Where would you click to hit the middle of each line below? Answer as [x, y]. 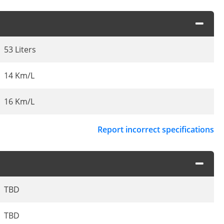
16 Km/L [19, 102]
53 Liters [20, 50]
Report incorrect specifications [156, 130]
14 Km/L [19, 76]
